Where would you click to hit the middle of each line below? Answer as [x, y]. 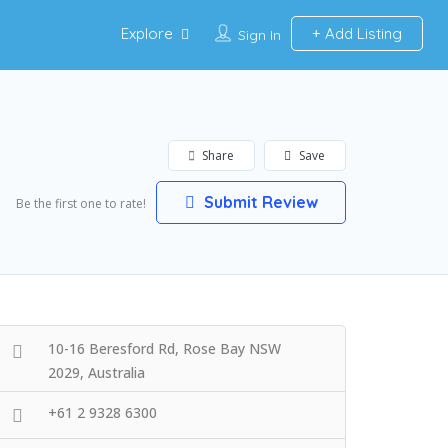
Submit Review [258, 202]
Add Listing [361, 33]
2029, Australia [96, 372]
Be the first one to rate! [81, 203]
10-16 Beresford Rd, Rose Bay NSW [164, 348]
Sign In [259, 35]
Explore [146, 33]
